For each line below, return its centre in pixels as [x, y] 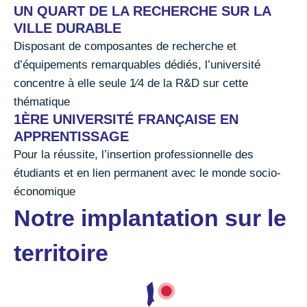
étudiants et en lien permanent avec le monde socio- [147, 173]
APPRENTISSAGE [71, 136]
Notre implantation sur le [150, 218]
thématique [42, 102]
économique [45, 192]
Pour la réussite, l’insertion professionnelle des [134, 155]
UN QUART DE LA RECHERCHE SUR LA [142, 11]
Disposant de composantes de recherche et [125, 46]
